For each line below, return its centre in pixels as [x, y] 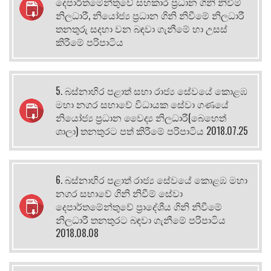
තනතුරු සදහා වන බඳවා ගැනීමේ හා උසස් [142, 28]
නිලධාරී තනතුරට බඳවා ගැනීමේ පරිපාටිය [141, 219]
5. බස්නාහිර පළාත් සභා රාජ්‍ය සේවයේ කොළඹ [152, 90]
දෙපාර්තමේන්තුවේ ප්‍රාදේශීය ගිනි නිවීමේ [139, 206]
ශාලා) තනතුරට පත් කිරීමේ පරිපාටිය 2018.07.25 [152, 130]
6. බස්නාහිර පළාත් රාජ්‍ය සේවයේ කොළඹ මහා [152, 179]
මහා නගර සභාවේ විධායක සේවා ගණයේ [142, 104]
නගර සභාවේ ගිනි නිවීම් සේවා [119, 193]
